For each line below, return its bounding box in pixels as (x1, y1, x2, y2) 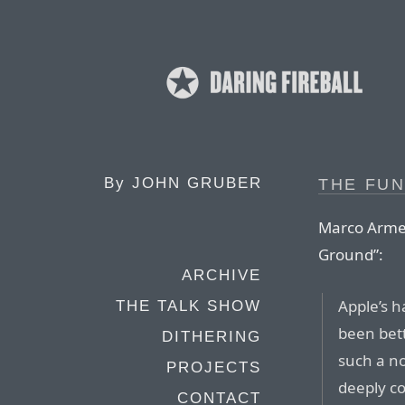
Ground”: (318, 243, 383, 265)
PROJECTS (166, 359, 261, 376)
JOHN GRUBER (132, 174, 262, 192)
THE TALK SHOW (116, 297, 261, 315)
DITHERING (162, 328, 261, 345)
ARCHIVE (182, 267, 261, 284)
